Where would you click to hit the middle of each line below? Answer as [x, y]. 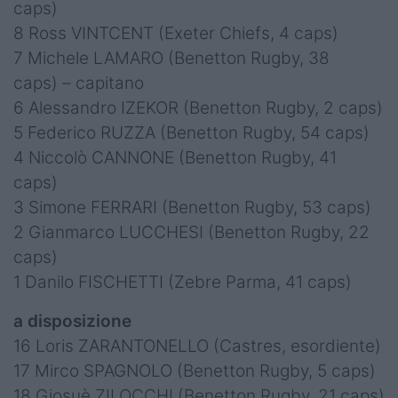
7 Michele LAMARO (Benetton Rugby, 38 [171, 59]
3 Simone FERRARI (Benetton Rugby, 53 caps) [192, 208]
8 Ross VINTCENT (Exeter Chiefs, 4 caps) [176, 34]
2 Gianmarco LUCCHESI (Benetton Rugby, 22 [191, 233]
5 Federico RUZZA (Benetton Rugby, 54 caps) [191, 133]
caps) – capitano [79, 84]
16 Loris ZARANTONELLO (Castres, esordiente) [197, 346]
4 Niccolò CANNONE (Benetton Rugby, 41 [175, 158]
